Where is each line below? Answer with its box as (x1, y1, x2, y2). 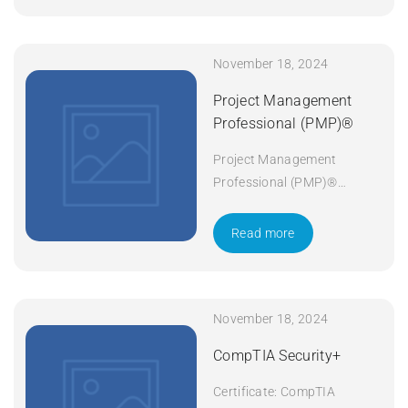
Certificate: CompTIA (213, 383, 335, 399)
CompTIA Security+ (213, 346, 342, 364)
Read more (231, 225, 295, 240)
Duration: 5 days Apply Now (213, 197, 376, 212)
